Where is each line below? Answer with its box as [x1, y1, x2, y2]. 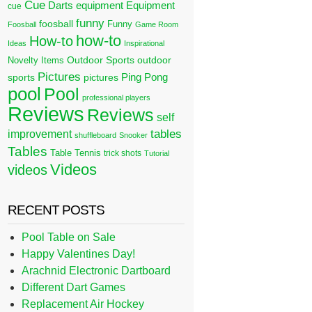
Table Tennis [50, 148, 102, 158]
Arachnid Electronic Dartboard [22, 265, 171, 276]
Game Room [135, 20, 179, 29]
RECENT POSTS [8, 203, 105, 217]
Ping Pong [121, 71, 169, 83]
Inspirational [124, 39, 165, 47]
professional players [82, 93, 151, 102]
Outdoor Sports [67, 54, 135, 65]
